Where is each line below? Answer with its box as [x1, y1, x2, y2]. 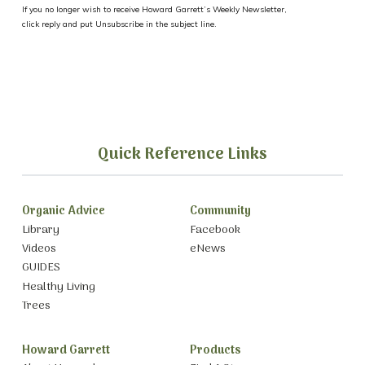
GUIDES [21, 258, 60, 278]
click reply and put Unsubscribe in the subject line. [21, 19, 217, 30]
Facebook [189, 220, 240, 240]
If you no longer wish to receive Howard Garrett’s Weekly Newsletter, [21, 4, 287, 15]
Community [189, 202, 251, 222]
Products [189, 341, 241, 360]
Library [21, 220, 59, 240]
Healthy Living [21, 277, 95, 297]
